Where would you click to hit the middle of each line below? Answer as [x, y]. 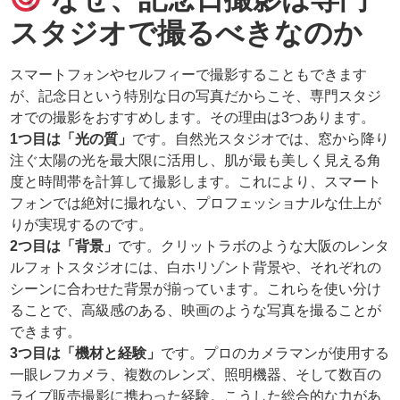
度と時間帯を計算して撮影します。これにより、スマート [196, 181]
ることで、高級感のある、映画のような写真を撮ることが [196, 310]
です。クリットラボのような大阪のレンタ [254, 246]
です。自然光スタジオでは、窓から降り [261, 138]
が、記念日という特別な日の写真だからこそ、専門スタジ [196, 96]
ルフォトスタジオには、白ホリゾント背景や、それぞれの [196, 267]
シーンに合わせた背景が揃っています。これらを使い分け [196, 288]
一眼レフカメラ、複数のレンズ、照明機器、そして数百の [196, 374]
